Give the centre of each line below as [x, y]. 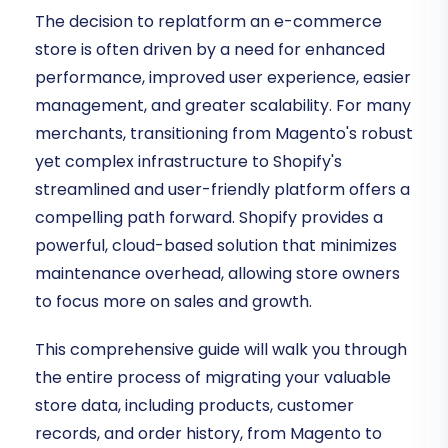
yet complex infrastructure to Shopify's [188, 162]
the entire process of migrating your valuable [213, 378]
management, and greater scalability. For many [223, 106]
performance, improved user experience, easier [223, 78]
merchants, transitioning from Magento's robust [224, 134]
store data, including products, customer [194, 406]
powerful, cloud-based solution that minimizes [216, 246]
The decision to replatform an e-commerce [208, 22]
